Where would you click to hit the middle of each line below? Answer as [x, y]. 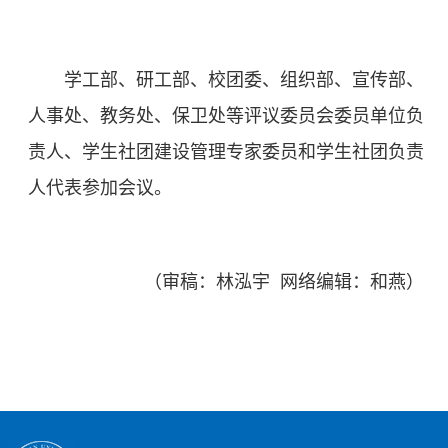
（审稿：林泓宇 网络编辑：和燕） [284, 282]
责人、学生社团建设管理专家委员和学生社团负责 [226, 152]
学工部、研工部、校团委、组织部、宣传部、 [244, 80]
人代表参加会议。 [100, 188]
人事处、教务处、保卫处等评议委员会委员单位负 [226, 116]
